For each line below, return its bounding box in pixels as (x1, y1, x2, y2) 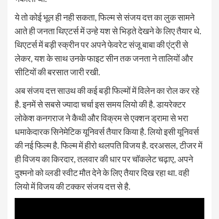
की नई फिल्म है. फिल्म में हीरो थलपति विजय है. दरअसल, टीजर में (15, 139, 202, 151)
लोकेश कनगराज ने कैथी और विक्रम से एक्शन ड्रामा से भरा (15, 112, 188, 123)
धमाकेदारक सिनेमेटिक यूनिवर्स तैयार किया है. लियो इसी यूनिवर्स (15, 126, 199, 137)
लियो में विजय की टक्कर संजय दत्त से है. (15, 180, 131, 192)
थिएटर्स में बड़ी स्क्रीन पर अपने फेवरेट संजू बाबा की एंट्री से (15, 39, 188, 50)
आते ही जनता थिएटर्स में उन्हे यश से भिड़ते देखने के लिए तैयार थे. (15, 25, 201, 36)
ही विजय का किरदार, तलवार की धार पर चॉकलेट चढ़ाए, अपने (15, 153, 193, 164)
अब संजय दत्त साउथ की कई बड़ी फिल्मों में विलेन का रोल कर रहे (15, 85, 199, 96)
